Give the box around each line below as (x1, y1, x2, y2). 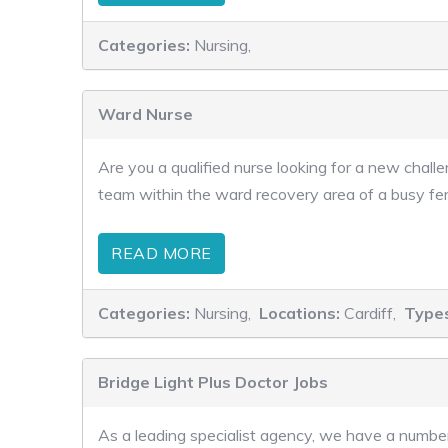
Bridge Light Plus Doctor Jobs (98, 372, 328, 392)
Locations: (259, 303, 344, 323)
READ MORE (111, 243, 212, 263)
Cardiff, (344, 303, 400, 323)
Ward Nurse (98, 104, 193, 124)
